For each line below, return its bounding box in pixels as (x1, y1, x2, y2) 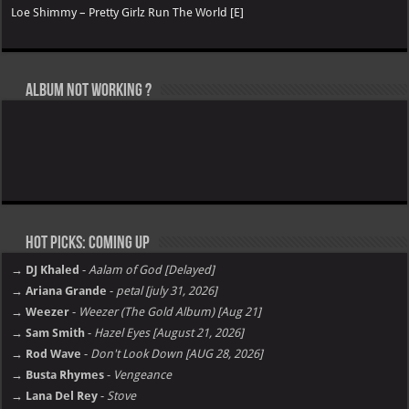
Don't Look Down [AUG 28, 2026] (90, 346, 264, 361)
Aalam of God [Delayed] (89, 262, 215, 277)
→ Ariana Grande (11, 283, 108, 298)
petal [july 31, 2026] (116, 283, 218, 298)
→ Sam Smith (11, 325, 86, 340)
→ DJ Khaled (11, 262, 80, 277)
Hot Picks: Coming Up (23, 234, 151, 253)
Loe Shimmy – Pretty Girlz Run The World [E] (11, 5, 245, 19)
